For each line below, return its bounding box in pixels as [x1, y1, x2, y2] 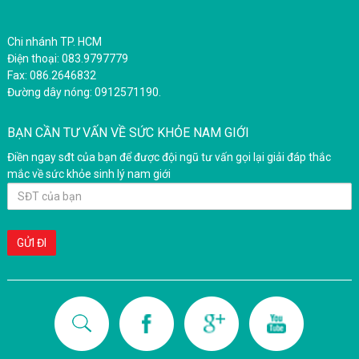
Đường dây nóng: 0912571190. [6, 86, 161, 99]
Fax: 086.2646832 [6, 69, 96, 83]
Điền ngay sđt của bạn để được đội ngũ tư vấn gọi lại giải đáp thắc [6, 151, 331, 164]
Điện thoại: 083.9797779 [6, 52, 128, 66]
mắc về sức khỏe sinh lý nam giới [6, 167, 171, 181]
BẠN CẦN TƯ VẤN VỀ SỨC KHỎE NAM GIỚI [6, 125, 249, 141]
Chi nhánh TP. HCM [6, 35, 102, 49]
